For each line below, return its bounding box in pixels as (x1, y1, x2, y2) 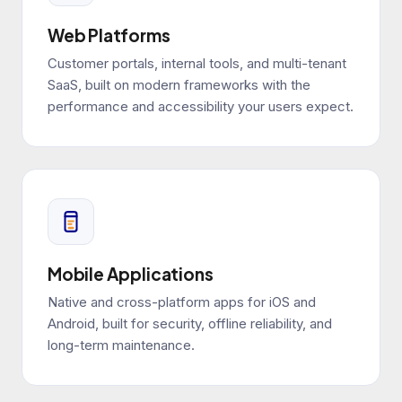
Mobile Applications (48, 263, 214, 285)
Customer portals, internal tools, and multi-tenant (48, 55, 346, 73)
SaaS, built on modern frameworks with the (48, 76, 310, 94)
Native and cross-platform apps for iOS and (48, 293, 316, 311)
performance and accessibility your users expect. (48, 98, 354, 116)
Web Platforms (48, 24, 170, 47)
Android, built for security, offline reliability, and (48, 315, 332, 333)
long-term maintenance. (48, 336, 195, 354)
